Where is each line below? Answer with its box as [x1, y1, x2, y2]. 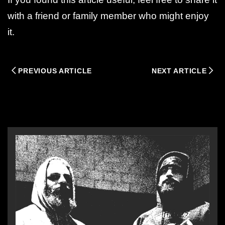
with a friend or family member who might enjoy [8, 11, 209, 22]
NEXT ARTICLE [151, 67, 207, 75]
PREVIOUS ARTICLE [18, 67, 92, 75]
